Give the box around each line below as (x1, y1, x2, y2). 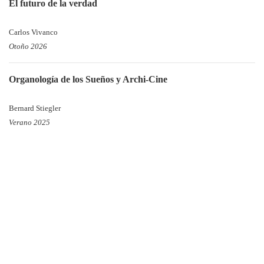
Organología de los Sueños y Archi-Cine (9, 74, 167, 84)
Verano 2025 (9, 118, 50, 127)
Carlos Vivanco (9, 28, 58, 37)
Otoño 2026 (9, 42, 47, 51)
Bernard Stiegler (9, 104, 61, 113)
